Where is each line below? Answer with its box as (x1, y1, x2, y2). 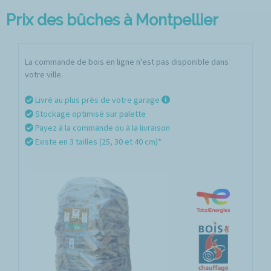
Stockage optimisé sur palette (33, 108, 146, 119)
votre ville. (25, 69, 63, 80)
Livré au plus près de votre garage (33, 94, 162, 105)
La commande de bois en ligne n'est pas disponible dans (25, 56, 229, 67)
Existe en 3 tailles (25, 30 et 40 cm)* (33, 136, 162, 147)
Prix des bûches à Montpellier (6, 11, 218, 29)
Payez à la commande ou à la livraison (33, 122, 170, 133)
